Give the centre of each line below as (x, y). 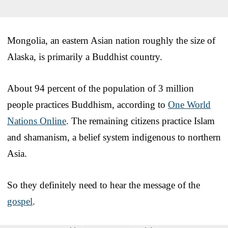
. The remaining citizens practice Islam (140, 121)
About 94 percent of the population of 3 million (101, 88)
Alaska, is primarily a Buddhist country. (85, 56)
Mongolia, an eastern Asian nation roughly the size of (111, 40)
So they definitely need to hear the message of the (104, 185)
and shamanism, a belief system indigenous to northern (114, 137)
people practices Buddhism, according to (88, 104)
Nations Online (37, 121)
